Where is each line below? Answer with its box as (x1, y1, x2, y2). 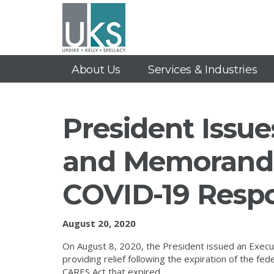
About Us (72, 63, 120, 76)
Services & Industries (148, 63, 257, 76)
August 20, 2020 (62, 217, 136, 229)
